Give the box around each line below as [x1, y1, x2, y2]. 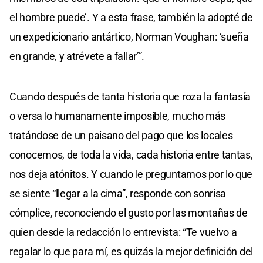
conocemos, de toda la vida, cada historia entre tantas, [9, 148, 253, 161]
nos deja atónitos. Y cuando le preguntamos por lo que [9, 167, 253, 180]
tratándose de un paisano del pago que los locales [9, 129, 233, 141]
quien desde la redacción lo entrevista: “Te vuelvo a [9, 225, 237, 238]
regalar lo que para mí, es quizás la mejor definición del [9, 245, 253, 258]
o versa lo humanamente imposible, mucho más [9, 109, 226, 122]
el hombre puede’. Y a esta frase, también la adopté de [9, 11, 253, 23]
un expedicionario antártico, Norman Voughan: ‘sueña [9, 30, 249, 43]
